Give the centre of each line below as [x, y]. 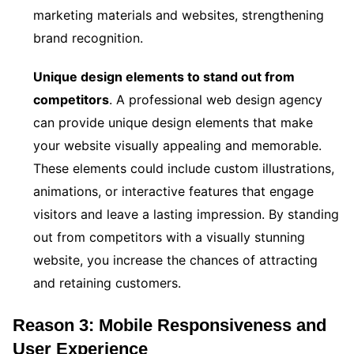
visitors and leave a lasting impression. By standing [186, 214]
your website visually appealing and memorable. [177, 145]
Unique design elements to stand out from [164, 76]
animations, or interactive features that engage [173, 191]
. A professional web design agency [216, 99]
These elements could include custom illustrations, [184, 168]
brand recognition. [90, 38]
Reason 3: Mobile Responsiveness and [169, 325]
